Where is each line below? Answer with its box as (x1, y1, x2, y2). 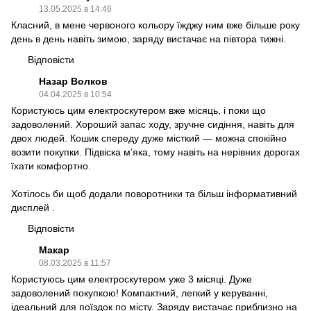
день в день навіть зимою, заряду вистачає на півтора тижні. (11, 33, 286, 44)
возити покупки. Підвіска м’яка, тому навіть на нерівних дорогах (11, 146, 300, 158)
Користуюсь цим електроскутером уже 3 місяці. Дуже (11, 274, 252, 285)
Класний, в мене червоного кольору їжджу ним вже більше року (11, 19, 300, 31)
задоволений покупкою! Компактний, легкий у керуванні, (11, 287, 268, 299)
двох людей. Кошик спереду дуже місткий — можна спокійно (11, 133, 287, 144)
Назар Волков (39, 76, 108, 87)
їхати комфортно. (11, 160, 91, 171)
